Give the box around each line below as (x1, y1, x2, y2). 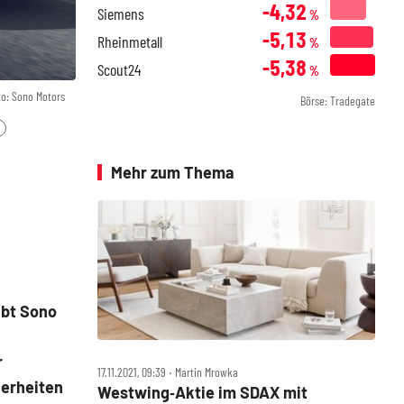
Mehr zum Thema (111, 162, 234, 182)
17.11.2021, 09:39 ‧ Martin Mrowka (97, 364, 238, 381)
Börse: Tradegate (300, 93, 375, 108)
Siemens (97, 4, 144, 23)
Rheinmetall (97, 32, 162, 51)
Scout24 (97, 60, 141, 79)
